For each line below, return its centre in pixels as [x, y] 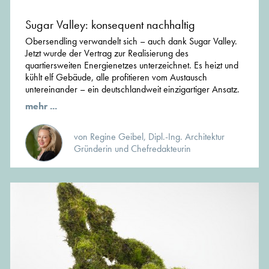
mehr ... [41, 106]
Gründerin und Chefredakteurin [132, 149]
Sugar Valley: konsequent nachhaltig [110, 25]
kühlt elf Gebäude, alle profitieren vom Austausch [116, 77]
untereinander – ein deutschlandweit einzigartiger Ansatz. [132, 89]
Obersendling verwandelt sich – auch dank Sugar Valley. [131, 41]
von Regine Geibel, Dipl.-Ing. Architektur [149, 137]
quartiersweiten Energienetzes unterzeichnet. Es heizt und [132, 65]
